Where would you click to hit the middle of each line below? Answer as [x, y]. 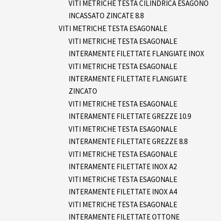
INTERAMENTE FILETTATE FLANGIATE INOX [136, 53]
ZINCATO [83, 91]
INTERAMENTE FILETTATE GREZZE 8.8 [128, 141]
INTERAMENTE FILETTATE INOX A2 [123, 166]
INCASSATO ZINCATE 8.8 [106, 15]
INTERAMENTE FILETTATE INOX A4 [123, 191]
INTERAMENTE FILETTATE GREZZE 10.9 [130, 116]
